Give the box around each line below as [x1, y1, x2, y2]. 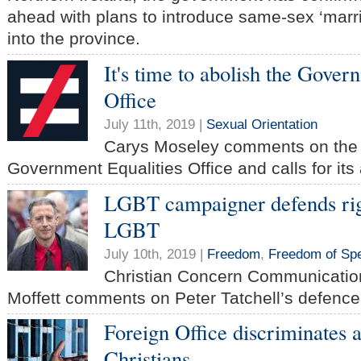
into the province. [7, 29, 140, 48]
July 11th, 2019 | [104, 115, 206, 132]
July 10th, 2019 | [104, 245, 207, 262]
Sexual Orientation [206, 115, 317, 132]
